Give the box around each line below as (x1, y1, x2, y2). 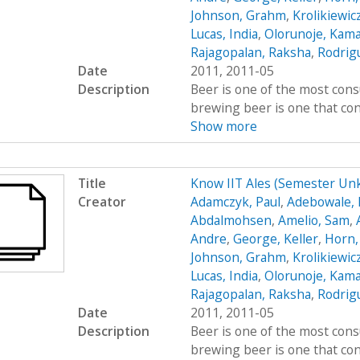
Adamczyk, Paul (190, 192, 280, 211)
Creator (77, 192, 126, 211)
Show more (190, 117, 257, 136)
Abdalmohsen (190, 211, 272, 229)
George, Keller (232, 229, 318, 247)
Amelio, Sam (277, 211, 350, 229)
